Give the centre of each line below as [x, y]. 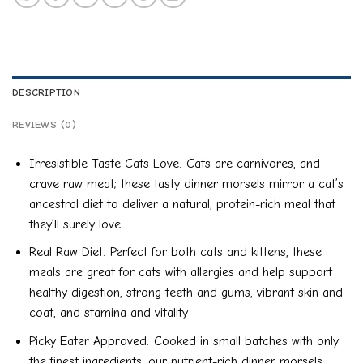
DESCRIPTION [46, 92]
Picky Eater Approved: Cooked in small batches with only [184, 341]
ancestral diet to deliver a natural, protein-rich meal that [182, 204]
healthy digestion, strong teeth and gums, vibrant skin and [186, 293]
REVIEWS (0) [44, 124]
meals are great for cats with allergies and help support [180, 273]
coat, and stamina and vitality [108, 313]
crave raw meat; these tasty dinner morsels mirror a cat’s [186, 184]
